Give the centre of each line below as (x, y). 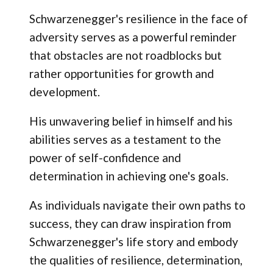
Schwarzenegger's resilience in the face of (138, 19)
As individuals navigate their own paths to (137, 205)
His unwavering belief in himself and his (131, 121)
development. (64, 92)
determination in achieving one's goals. (129, 176)
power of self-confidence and (105, 158)
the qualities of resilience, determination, (136, 260)
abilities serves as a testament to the (125, 140)
